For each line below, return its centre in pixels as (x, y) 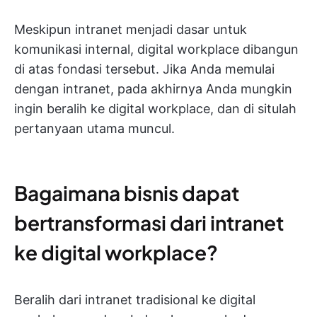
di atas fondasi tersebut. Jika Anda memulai (144, 69)
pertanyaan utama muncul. (94, 128)
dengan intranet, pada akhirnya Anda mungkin (153, 89)
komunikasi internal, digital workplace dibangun (156, 49)
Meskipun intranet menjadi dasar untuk (131, 29)
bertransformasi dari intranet (149, 223)
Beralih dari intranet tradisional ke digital (135, 300)
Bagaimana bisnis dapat (127, 193)
